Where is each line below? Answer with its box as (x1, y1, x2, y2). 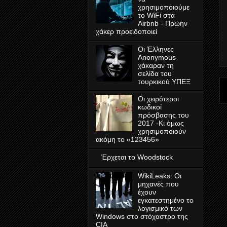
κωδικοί (137, 103, 162, 111)
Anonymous (137, 53, 176, 61)
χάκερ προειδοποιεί (96, 27, 157, 35)
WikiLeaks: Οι (137, 172, 181, 180)
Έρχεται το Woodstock (101, 153, 173, 162)
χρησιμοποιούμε (137, 3, 190, 11)
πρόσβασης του (137, 111, 189, 120)
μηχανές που (137, 180, 179, 188)
